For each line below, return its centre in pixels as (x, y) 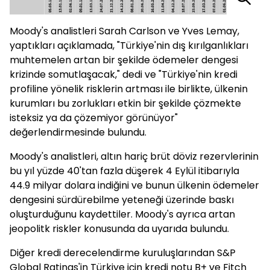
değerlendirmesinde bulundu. (78, 133)
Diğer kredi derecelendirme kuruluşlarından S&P (123, 253)
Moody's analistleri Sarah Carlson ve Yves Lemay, (124, 31)
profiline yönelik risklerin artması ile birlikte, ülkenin (129, 89)
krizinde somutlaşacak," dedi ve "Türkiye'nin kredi (124, 75)
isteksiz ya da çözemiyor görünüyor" (94, 118)
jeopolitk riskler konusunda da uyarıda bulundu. (119, 229)
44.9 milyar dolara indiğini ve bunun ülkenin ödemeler (134, 186)
